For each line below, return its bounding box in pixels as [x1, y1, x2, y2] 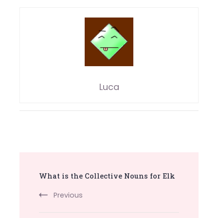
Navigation [19, 176, 93, 194]
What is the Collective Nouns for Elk [39, 171, 175, 181]
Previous [54, 190, 83, 200]
